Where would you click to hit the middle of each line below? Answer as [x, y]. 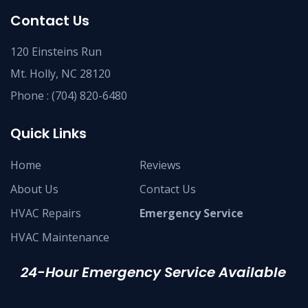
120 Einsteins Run [56, 51]
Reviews [160, 165]
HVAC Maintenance [60, 238]
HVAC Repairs [46, 213]
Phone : [31, 95]
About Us [34, 189]
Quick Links [48, 134]
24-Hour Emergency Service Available [153, 273]
